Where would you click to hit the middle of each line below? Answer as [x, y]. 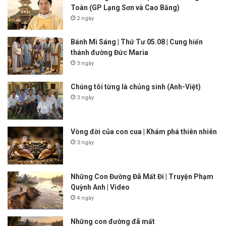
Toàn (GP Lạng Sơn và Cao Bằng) [125, 7]
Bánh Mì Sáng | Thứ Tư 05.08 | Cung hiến [137, 42]
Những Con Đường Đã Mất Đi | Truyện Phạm [142, 176]
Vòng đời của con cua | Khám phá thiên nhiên [144, 131]
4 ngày [85, 198]
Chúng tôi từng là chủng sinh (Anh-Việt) [136, 87]
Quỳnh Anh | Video [100, 187]
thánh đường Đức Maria [109, 52]
